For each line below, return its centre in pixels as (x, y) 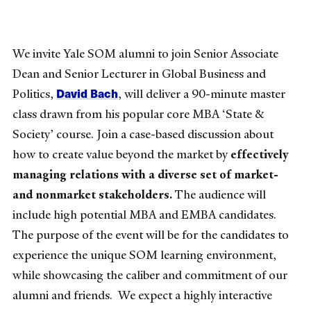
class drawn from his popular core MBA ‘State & (138, 114)
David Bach (87, 93)
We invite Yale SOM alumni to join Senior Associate (145, 53)
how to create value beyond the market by (121, 154)
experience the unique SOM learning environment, (144, 254)
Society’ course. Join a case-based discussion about (143, 134)
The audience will (220, 194)
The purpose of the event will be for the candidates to (151, 234)
